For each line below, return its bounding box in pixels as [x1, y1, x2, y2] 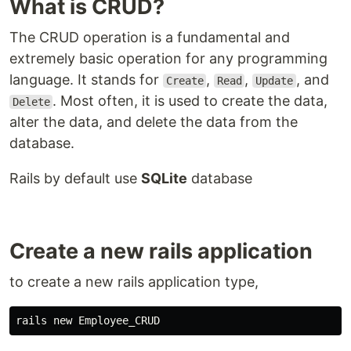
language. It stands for [9, 71, 163, 88]
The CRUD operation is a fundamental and [9, 29, 290, 45]
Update [255, 74, 293, 87]
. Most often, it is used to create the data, [52, 92, 328, 109]
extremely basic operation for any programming [9, 50, 327, 67]
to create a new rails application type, [9, 273, 259, 290]
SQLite [141, 170, 187, 186]
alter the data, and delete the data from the [9, 114, 298, 130]
